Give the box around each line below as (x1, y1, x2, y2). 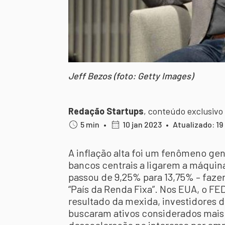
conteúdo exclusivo (148, 105, 223, 117)
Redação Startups (68, 105, 144, 117)
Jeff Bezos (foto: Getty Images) (68, 70, 193, 81)
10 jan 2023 (123, 120, 162, 129)
